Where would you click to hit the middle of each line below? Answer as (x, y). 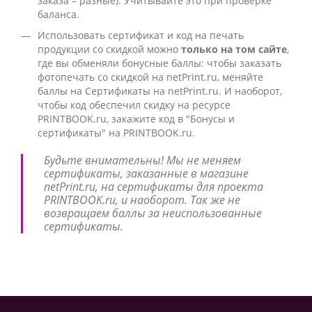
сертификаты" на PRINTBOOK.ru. (116, 133)
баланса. (58, 14)
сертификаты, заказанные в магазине (146, 173)
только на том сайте (234, 49)
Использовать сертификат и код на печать (141, 35)
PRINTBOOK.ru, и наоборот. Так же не (142, 200)
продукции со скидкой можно (109, 49)
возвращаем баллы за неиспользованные (153, 213)
